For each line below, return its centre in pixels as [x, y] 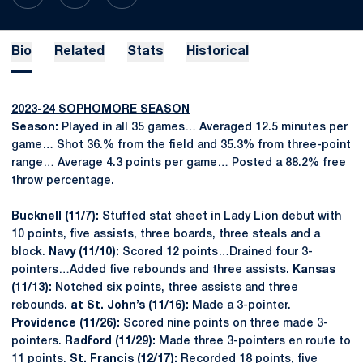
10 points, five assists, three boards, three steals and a [166, 235]
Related [79, 52]
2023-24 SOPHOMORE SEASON [100, 110]
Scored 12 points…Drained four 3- [216, 252]
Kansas [314, 270]
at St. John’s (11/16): [131, 306]
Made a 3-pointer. [241, 306]
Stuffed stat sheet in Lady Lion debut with [220, 217]
